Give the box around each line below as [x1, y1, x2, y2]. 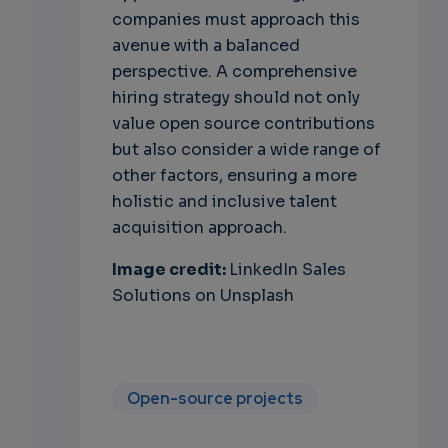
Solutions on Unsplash [111, 285, 294, 307]
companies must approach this [111, 9, 360, 31]
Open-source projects [126, 388, 303, 410]
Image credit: [111, 259, 229, 281]
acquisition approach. [111, 217, 287, 239]
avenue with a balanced [111, 35, 300, 57]
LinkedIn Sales [228, 259, 346, 281]
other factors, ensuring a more [111, 165, 357, 187]
